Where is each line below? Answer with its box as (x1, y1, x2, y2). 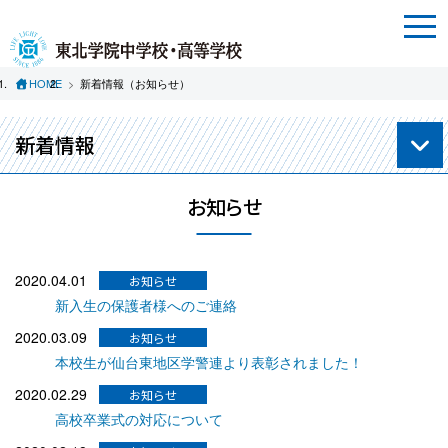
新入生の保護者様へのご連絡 (55, 294, 237, 315)
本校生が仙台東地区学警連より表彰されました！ (55, 351, 363, 372)
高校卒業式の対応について (55, 408, 223, 429)
